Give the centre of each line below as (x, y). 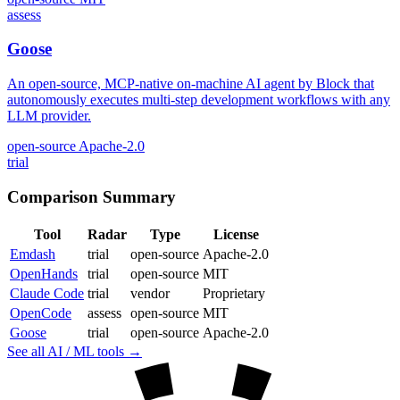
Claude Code (47, 293)
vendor (150, 293)
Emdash (33, 254)
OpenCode (41, 312)
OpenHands (44, 273)
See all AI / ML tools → (75, 351)
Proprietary (234, 293)
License (236, 234)
